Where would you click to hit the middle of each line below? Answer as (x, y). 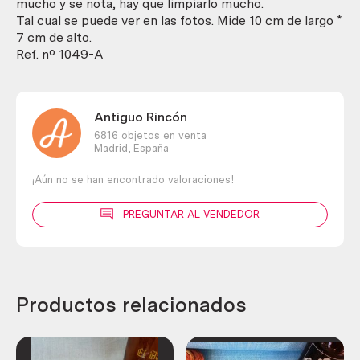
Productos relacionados (131, 305)
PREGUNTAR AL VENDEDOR (191, 215)
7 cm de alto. (54, 37)
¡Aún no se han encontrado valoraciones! (133, 179)
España (149, 148)
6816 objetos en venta (150, 135)
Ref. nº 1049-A (60, 54)
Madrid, (112, 148)
